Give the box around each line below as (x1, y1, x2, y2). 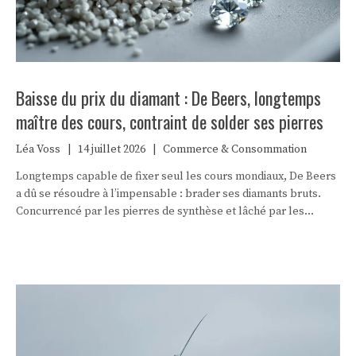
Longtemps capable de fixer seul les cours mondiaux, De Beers (16, 168, 336, 184)
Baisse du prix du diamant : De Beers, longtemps (16, 84, 321, 110)
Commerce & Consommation (163, 141, 307, 157)
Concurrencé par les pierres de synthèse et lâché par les (16, 203, 304, 219)
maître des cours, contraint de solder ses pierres (16, 108, 323, 134)
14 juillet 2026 (78, 141, 145, 157)
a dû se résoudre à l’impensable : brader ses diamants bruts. (16, 186, 321, 201)
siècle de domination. (16, 238, 122, 253)
